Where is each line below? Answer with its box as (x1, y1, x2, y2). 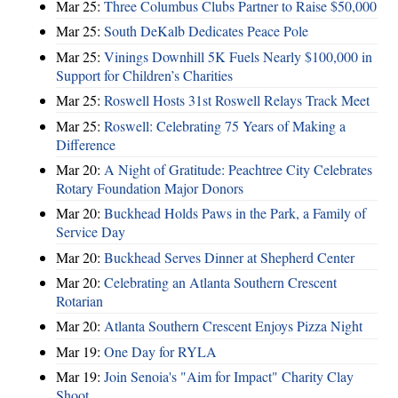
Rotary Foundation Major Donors (56, 178, 243, 197)
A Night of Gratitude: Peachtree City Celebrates (104, 159, 372, 179)
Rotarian (56, 291, 103, 311)
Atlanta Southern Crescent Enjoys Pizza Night (104, 316, 362, 336)
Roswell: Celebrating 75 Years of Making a (104, 115, 346, 135)
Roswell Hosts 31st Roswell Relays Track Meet (104, 91, 370, 110)
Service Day (56, 222, 125, 242)
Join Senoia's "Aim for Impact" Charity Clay (104, 367, 354, 386)
